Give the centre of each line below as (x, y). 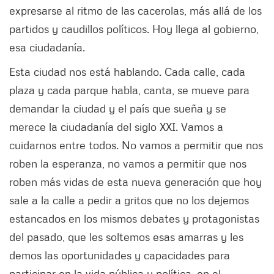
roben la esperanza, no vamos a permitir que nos (128, 163)
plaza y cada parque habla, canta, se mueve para (129, 90)
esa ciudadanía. (49, 47)
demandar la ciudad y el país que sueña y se (118, 108)
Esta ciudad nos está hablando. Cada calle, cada (127, 71)
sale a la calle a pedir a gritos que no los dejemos (129, 200)
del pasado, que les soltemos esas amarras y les (126, 236)
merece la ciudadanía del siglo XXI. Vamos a (116, 126)
